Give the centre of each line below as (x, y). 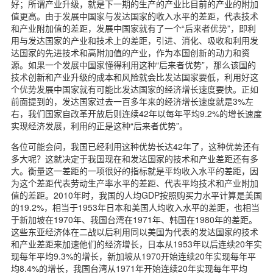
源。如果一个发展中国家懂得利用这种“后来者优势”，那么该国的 (133, 64)
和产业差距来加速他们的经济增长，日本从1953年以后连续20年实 (136, 243)
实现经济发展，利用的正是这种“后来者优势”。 (99, 125)
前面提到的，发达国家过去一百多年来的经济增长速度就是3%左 (132, 101)
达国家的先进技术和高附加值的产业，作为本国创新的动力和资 (130, 52)
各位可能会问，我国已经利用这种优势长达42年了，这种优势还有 (135, 146)
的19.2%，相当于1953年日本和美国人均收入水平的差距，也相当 (135, 207)
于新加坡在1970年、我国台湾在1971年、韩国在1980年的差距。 (134, 219)
